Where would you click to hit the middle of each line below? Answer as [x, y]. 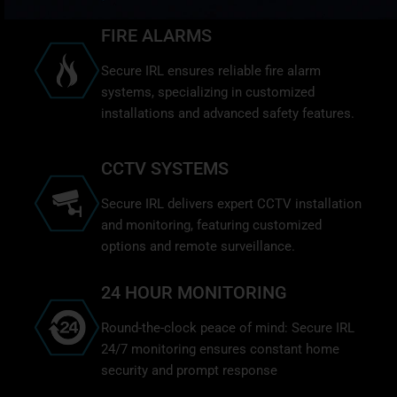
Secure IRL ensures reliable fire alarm [211, 70]
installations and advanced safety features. [228, 113]
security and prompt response [189, 370]
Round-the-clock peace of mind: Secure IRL [228, 327]
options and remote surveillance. [198, 246]
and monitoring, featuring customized [211, 225]
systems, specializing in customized [208, 92]
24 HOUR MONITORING [194, 292]
